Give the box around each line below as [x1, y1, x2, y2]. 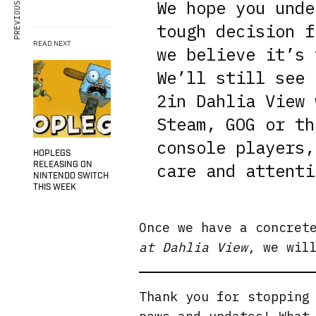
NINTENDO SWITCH [33, 171, 109, 181]
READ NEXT [33, 39, 71, 49]
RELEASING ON [33, 159, 92, 170]
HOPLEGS [33, 148, 71, 159]
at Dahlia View [139, 239, 248, 255]
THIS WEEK [33, 182, 76, 193]
